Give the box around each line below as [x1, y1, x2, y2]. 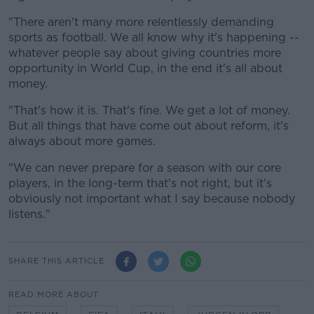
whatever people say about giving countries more [8, 46, 281, 60]
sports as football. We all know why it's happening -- [8, 30, 299, 44]
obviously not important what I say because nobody [8, 191, 295, 205]
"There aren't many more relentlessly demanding [8, 15, 274, 29]
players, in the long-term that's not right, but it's [8, 176, 272, 190]
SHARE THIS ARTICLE [8, 256, 104, 266]
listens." [8, 207, 50, 221]
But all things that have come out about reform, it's [8, 118, 289, 132]
